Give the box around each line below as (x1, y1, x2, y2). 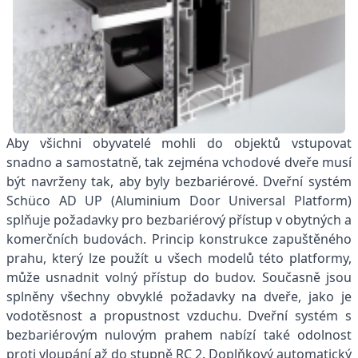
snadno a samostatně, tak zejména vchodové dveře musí (6, 153, 352, 171)
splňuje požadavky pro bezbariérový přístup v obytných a (6, 210, 352, 229)
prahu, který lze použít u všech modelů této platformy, (6, 249, 352, 267)
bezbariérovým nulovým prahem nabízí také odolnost (6, 325, 352, 344)
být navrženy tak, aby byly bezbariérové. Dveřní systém (6, 172, 352, 190)
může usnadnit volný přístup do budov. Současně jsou (6, 268, 352, 286)
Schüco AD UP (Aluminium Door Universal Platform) (6, 191, 352, 209)
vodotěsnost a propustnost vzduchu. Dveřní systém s (6, 306, 352, 324)
